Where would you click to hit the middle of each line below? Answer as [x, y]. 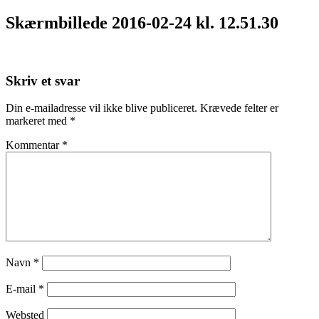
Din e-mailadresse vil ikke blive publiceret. [101, 108]
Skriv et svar [43, 80]
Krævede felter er [239, 108]
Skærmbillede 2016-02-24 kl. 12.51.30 [142, 22]
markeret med [38, 121]
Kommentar [34, 145]
